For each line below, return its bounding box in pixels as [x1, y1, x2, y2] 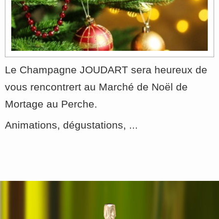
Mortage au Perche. [5, 98, 97, 110]
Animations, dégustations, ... [5, 119, 138, 131]
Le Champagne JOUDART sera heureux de [5, 64, 207, 76]
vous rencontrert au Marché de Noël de [5, 81, 188, 93]
